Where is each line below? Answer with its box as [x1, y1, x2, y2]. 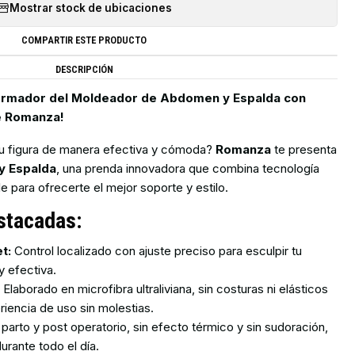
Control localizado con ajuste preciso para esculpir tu [11, 242, 303, 258]
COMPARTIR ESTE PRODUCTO [21, 34, 147, 47]
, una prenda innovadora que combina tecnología [56, 160, 320, 176]
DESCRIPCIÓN [55, 63, 113, 75]
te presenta [271, 141, 338, 157]
